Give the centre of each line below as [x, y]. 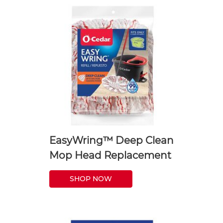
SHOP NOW [91, 178]
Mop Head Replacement [110, 155]
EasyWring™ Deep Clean [111, 140]
